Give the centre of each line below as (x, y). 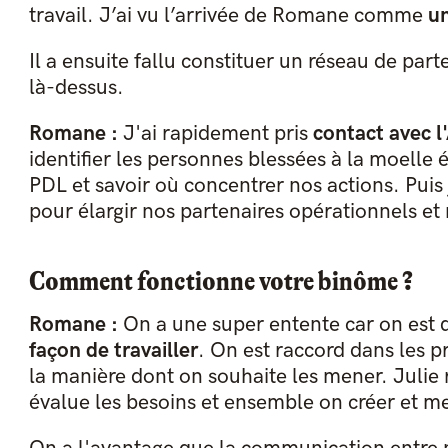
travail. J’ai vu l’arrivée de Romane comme (228, 16)
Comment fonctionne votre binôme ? (220, 281)
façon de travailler (113, 351)
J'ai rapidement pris (215, 134)
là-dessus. (79, 88)
